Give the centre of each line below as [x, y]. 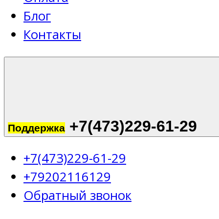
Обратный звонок [77, 196]
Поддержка [36, 128]
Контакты [52, 35]
